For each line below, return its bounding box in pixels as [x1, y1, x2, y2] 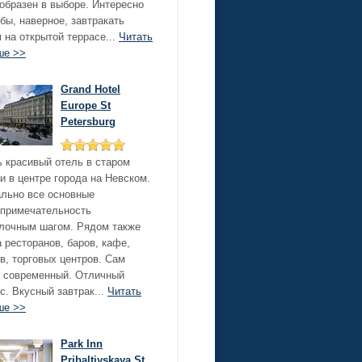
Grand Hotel [61, 83, 120, 95]
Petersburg [61, 116, 116, 128]
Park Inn [61, 338, 103, 350]
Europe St [61, 99, 111, 112]
